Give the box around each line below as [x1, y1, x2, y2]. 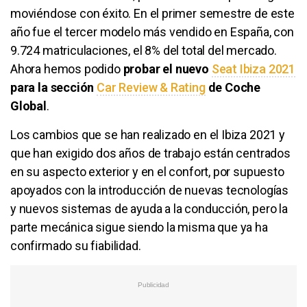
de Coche [205, 80, 261, 95]
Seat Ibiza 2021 [211, 62, 296, 77]
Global [10, 99, 47, 114]
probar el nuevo [123, 62, 212, 77]
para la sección [10, 80, 97, 95]
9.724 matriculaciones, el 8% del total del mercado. [10, 43, 277, 58]
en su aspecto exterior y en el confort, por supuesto [10, 164, 284, 180]
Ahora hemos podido [10, 62, 123, 77]
